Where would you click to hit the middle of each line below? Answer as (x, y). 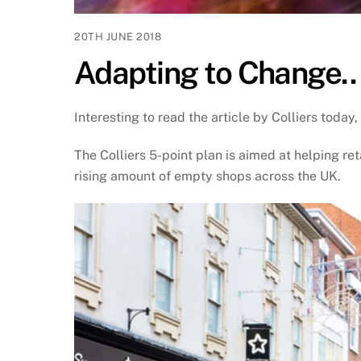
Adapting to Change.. (216, 73)
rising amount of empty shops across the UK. (207, 176)
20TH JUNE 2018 (118, 37)
